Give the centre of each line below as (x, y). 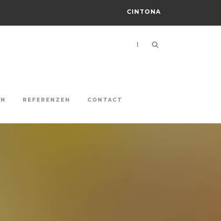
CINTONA (144, 12)
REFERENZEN (47, 100)
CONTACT (105, 100)
